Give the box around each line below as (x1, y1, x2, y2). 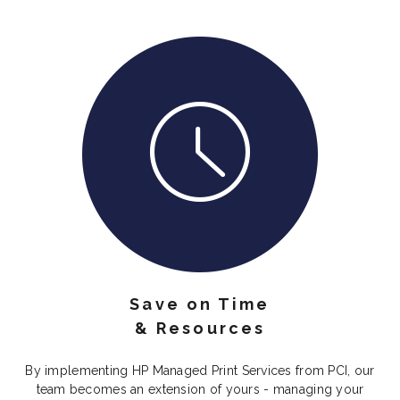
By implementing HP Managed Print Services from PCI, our (25, 363, 375, 379)
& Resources (134, 319, 266, 338)
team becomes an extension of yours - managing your (36, 382, 364, 397)
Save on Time (129, 295, 271, 314)
